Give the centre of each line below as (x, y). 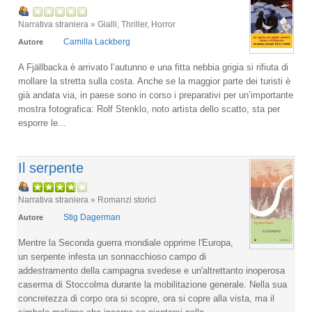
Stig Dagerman (92, 217)
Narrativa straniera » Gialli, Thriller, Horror (97, 24)
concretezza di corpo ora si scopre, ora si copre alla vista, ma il (146, 298)
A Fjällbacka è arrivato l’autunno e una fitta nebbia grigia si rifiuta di (153, 67)
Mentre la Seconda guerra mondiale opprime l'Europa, (126, 243)
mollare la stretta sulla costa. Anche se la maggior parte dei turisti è (154, 81)
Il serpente (51, 168)
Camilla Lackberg (97, 42)
